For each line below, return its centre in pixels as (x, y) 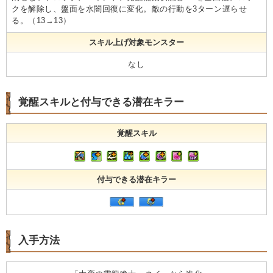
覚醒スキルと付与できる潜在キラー (101, 102)
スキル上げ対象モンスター (136, 42)
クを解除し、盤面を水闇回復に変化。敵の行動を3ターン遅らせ (129, 9)
